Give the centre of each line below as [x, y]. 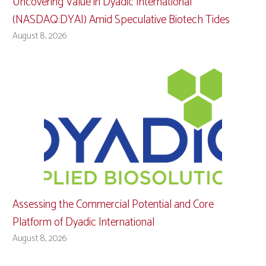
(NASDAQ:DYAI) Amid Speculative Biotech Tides [121, 20]
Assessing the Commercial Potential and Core [113, 204]
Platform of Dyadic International [83, 222]
